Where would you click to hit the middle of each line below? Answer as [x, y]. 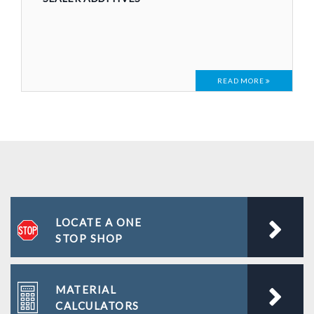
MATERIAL [86, 290]
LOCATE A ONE [98, 223]
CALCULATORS [97, 306]
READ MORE [242, 81]
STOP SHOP [89, 239]
